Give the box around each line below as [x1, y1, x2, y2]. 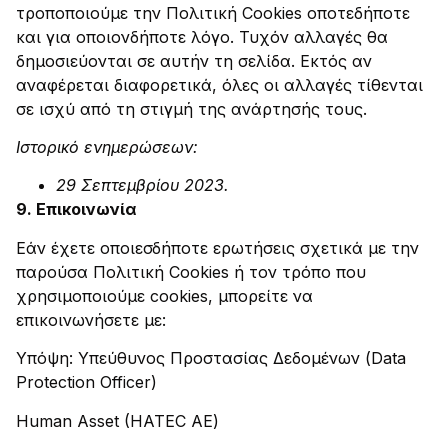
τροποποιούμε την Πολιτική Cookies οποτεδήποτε [16, 2, 410, 23]
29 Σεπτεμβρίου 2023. [56, 175, 229, 196]
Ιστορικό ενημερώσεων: [16, 136, 198, 157]
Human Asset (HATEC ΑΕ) [16, 410, 219, 431]
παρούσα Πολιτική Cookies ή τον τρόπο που [16, 261, 366, 282]
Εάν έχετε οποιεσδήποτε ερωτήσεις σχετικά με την [16, 237, 419, 258]
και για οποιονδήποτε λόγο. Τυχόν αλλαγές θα [16, 26, 388, 47]
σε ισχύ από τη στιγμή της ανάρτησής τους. [16, 98, 367, 119]
